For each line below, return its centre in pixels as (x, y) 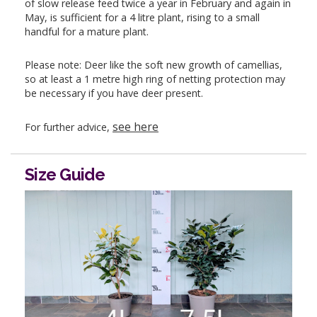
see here (136, 127)
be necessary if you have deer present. (114, 93)
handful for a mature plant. (87, 31)
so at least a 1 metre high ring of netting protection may (155, 79)
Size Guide (65, 174)
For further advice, (69, 127)
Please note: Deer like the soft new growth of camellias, (154, 64)
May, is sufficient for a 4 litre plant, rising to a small (142, 17)
